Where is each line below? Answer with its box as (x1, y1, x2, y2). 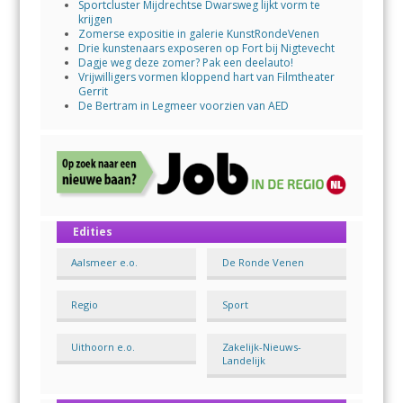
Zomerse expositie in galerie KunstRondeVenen (77, 26, 319, 42)
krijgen (77, 12, 112, 28)
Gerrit (77, 84, 108, 100)
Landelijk (221, 354, 265, 368)
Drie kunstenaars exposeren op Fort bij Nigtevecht (77, 40, 335, 57)
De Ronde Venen (221, 255, 304, 269)
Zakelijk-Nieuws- (221, 340, 301, 354)
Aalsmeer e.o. (71, 255, 139, 269)
